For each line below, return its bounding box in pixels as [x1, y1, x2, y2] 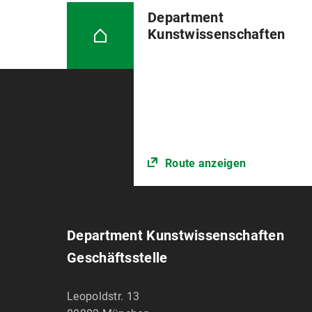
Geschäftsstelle [67, 249, 168, 267]
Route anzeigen [164, 157, 247, 171]
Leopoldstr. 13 [67, 290, 140, 304]
